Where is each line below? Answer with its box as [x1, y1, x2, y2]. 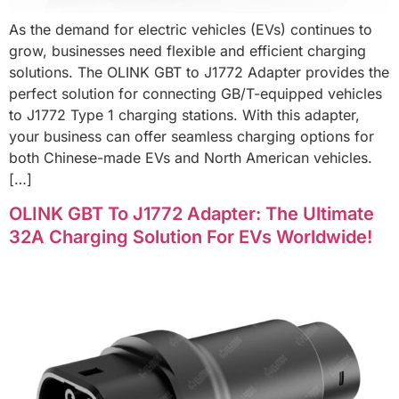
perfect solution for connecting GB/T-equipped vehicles [9, 84, 382, 102]
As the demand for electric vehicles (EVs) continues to [9, 20, 372, 38]
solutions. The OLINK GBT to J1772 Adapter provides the [9, 62, 389, 81]
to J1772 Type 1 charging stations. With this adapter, [9, 105, 360, 124]
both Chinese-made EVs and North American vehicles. [9, 148, 372, 167]
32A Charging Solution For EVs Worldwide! [9, 225, 372, 248]
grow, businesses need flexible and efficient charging [9, 41, 366, 60]
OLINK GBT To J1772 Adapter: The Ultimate [9, 202, 374, 224]
